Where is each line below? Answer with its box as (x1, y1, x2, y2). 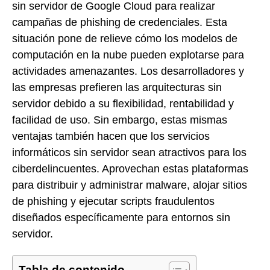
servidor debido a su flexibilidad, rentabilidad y (12, 97, 234, 110)
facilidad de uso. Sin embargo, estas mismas (12, 113, 227, 126)
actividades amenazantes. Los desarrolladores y (12, 64, 244, 77)
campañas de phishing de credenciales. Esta (12, 16, 227, 28)
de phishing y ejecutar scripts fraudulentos (12, 195, 215, 207)
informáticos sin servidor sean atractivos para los (12, 146, 246, 159)
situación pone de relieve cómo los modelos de (12, 32, 237, 45)
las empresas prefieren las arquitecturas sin (12, 81, 222, 93)
